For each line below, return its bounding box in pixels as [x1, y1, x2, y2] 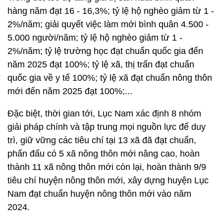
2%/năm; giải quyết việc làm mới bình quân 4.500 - [7, 19, 209, 29]
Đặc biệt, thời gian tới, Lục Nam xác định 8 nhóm [7, 109, 201, 118]
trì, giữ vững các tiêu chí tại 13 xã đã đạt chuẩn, [7, 135, 196, 145]
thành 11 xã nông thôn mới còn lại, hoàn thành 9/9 [7, 162, 206, 172]
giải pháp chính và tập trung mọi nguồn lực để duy [7, 122, 206, 132]
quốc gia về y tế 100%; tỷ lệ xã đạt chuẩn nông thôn [7, 73, 212, 83]
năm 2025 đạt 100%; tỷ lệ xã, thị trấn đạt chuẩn [7, 59, 194, 69]
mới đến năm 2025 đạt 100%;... [7, 86, 132, 96]
